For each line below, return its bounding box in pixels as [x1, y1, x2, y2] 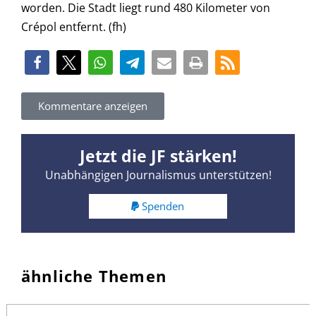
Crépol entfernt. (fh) [21, 19, 126, 35]
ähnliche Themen [21, 265, 166, 286]
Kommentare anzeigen [38, 99, 147, 114]
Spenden [142, 198, 185, 213]
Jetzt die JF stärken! [79, 145, 237, 168]
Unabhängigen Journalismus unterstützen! [44, 167, 272, 183]
